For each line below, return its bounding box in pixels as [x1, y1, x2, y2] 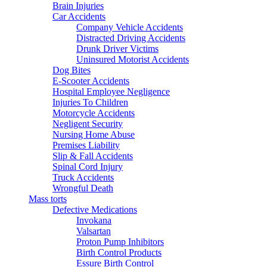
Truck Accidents [52, 172, 114, 183]
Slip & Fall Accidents [52, 151, 133, 162]
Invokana [76, 215, 111, 226]
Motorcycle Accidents [52, 108, 135, 119]
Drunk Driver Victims [76, 44, 159, 54]
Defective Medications [52, 204, 137, 215]
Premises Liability [52, 140, 120, 151]
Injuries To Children [52, 97, 128, 108]
